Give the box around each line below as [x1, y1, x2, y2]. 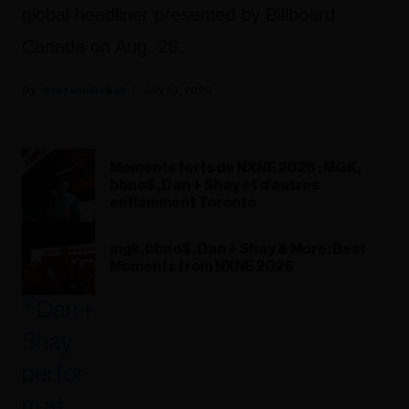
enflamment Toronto [110, 194, 257, 210]
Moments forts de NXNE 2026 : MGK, [110, 160, 361, 175]
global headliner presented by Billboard [22, 5, 335, 26]
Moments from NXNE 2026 [110, 259, 294, 275]
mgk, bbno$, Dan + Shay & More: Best [110, 242, 366, 257]
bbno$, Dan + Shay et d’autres [110, 177, 320, 193]
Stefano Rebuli [42, 85, 125, 97]
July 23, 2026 [142, 85, 212, 97]
